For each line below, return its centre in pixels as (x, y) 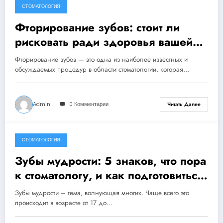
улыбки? (39, 56)
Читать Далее (184, 105)
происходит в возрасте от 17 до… (64, 203)
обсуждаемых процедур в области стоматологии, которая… (102, 69)
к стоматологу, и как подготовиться (109, 175)
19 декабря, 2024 (48, 12)
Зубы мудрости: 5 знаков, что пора (111, 161)
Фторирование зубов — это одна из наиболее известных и (101, 59)
